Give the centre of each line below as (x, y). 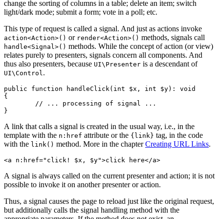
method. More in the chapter (100, 144)
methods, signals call (172, 37)
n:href (70, 135)
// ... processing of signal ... (20, 103)
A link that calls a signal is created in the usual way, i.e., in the (99, 126)
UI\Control (23, 73)
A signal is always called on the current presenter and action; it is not (109, 175)
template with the (31, 135)
